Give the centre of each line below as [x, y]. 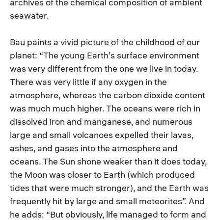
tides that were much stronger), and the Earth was [109, 188]
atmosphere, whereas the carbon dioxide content [108, 95]
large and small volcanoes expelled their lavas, [102, 135]
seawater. [29, 15]
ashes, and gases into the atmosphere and [94, 148]
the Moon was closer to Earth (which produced [102, 174]
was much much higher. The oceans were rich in [105, 108]
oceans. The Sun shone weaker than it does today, [108, 161]
